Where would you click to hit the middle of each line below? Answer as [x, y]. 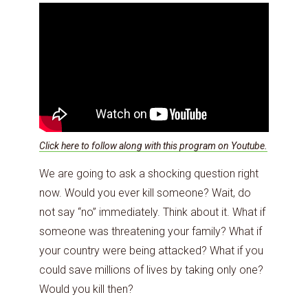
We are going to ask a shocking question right [149, 173]
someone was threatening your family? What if [151, 231]
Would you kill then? [86, 289]
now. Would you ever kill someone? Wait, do [145, 192]
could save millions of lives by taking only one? [151, 269]
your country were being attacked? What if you [151, 250]
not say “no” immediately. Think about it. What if [152, 212]
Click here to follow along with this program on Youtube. [153, 145]
